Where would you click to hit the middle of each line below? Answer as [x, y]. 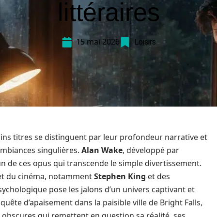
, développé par [151, 150]
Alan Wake [102, 150]
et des [158, 176]
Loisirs [145, 42]
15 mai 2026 [98, 42]
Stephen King [120, 176]
